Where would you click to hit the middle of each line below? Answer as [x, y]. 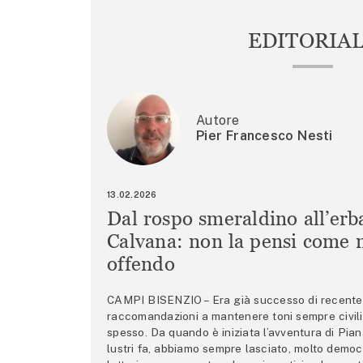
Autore [218, 120]
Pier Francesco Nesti [265, 135]
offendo [141, 263]
